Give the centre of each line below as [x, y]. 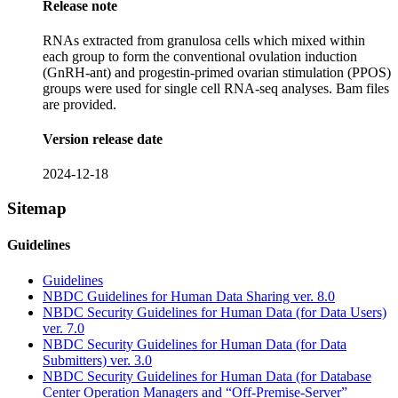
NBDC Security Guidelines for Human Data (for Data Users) [215, 312]
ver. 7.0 [64, 328]
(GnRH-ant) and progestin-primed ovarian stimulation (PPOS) [217, 72]
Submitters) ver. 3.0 [97, 360]
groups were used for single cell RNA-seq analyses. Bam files [216, 88]
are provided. [80, 104]
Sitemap [37, 209]
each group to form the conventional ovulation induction [200, 56]
